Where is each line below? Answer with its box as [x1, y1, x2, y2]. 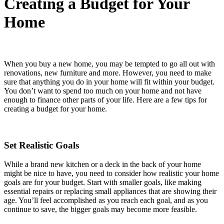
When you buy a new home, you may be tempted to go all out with [4, 59, 215, 68]
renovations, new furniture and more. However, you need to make [4, 68, 211, 77]
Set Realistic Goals [4, 139, 79, 150]
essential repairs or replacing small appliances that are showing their [4, 187, 216, 196]
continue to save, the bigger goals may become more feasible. [4, 205, 199, 214]
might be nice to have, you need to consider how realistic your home [4, 169, 219, 178]
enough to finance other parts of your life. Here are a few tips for [4, 95, 207, 104]
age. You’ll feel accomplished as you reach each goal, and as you [4, 196, 208, 205]
